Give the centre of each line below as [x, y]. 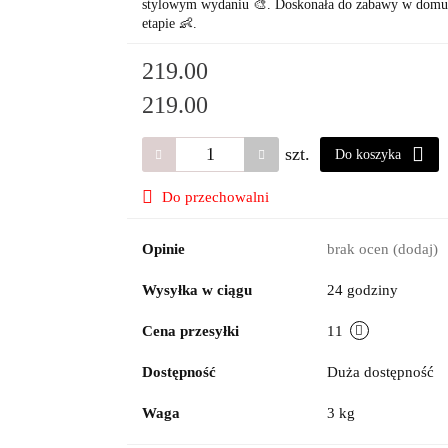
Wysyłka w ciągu [196, 290]
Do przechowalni [215, 197]
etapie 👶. [169, 23]
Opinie [163, 249]
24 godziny [362, 290]
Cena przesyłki [190, 331]
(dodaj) [415, 249]
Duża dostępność [382, 372]
